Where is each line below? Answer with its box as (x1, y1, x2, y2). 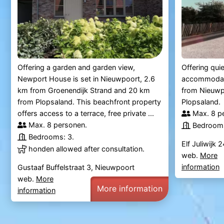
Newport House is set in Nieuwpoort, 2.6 (17, 74, 155, 83)
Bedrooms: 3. (28, 132, 74, 141)
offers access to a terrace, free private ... (17, 109, 154, 118)
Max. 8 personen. (28, 120, 87, 129)
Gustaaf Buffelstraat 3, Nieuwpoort (17, 163, 134, 172)
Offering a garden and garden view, (17, 63, 135, 72)
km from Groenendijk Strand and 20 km (17, 86, 150, 95)
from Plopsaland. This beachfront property (17, 97, 161, 106)
